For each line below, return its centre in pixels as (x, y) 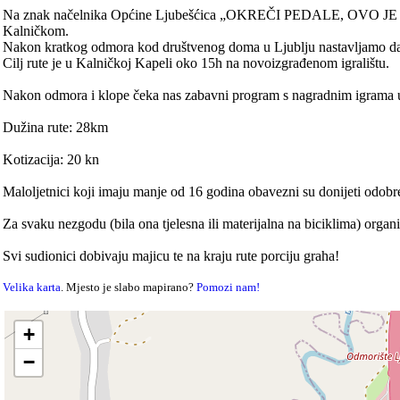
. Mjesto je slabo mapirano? (129, 287)
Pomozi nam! (229, 287)
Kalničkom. (36, 31)
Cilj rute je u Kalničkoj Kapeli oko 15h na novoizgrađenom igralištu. (196, 63)
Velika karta (32, 287)
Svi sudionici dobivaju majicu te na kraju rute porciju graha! (171, 256)
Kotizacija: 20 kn (51, 160)
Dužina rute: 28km (56, 128)
